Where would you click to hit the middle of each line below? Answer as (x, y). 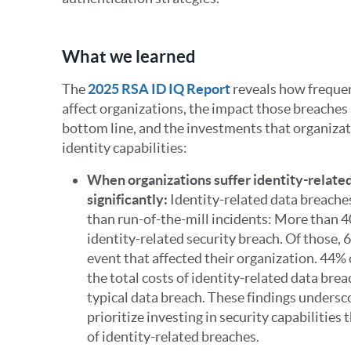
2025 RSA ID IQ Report (159, 89)
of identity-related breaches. (173, 337)
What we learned (128, 56)
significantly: (128, 199)
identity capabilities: (124, 148)
